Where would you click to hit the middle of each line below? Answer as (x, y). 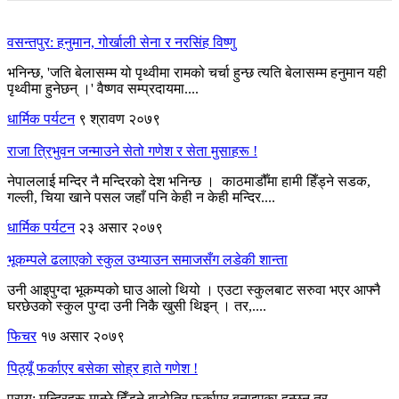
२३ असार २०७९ (121, 227)
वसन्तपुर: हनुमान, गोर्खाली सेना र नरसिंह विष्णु (122, 42)
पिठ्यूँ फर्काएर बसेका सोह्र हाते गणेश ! (102, 368)
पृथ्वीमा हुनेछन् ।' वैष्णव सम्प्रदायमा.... (103, 88)
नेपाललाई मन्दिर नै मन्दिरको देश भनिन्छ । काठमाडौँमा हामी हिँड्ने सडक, (189, 181)
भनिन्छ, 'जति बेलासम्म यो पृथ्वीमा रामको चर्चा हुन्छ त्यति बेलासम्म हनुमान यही (197, 72)
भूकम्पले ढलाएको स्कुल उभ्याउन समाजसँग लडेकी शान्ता (147, 259)
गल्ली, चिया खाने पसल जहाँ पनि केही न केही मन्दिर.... (141, 197)
